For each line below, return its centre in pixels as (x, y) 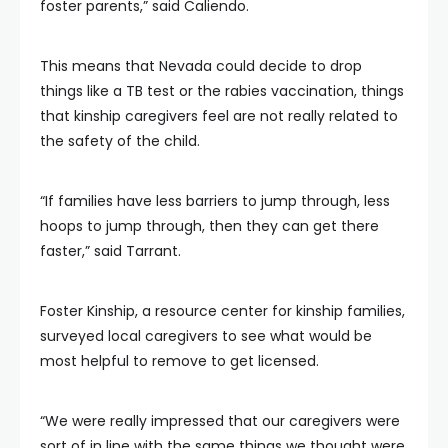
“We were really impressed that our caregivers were (220, 421)
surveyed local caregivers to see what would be (206, 336)
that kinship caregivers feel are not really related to (219, 116)
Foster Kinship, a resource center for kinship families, (222, 311)
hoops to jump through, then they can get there (209, 226)
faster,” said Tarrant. (110, 251)
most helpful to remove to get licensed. (179, 361)
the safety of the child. (120, 141)
